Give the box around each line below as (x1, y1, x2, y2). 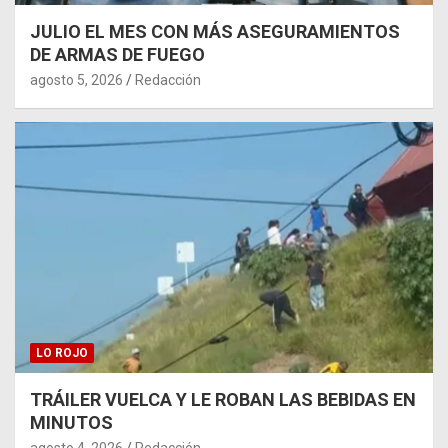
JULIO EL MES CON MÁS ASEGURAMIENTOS (30, 20, 400, 42)
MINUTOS (30, 411, 113, 433)
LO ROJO (36, 345, 88, 360)
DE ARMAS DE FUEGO (30, 43, 205, 65)
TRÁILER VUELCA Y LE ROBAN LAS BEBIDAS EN (30, 388, 416, 410)
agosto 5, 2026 (30, 71, 123, 88)
